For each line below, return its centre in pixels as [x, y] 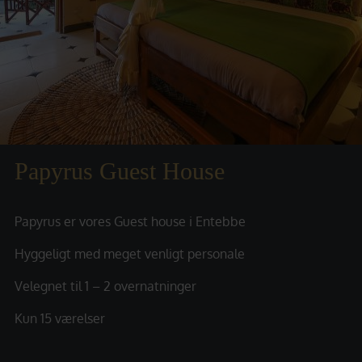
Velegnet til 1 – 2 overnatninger [105, 286]
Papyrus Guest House [120, 171]
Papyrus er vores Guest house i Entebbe [130, 221]
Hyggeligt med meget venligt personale [130, 254]
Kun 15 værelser [60, 318]
